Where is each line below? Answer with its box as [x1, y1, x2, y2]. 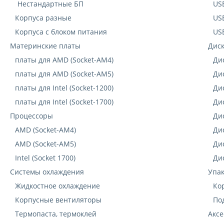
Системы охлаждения [10, 167, 84, 177]
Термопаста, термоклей [15, 209, 96, 219]
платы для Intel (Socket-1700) [15, 97, 113, 107]
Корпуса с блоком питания [15, 27, 107, 37]
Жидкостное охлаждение [15, 181, 100, 191]
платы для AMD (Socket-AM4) [15, 55, 113, 65]
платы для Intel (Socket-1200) [15, 83, 113, 93]
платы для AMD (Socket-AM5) [15, 69, 113, 79]
